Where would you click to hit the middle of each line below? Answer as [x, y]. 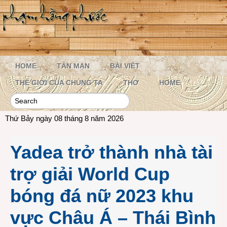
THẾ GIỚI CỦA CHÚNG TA [59, 83]
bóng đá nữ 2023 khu [102, 196]
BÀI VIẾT [125, 66]
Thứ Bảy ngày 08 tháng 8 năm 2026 [64, 118]
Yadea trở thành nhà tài [111, 152]
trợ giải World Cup [90, 174]
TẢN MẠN [73, 66]
